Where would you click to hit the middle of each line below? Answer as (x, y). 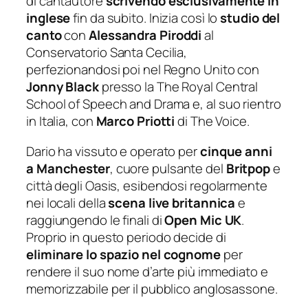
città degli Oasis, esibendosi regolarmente (147, 185)
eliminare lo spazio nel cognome (123, 254)
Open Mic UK (203, 220)
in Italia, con (61, 121)
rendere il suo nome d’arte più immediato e (147, 271)
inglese (48, 18)
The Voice (218, 121)
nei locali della (67, 202)
